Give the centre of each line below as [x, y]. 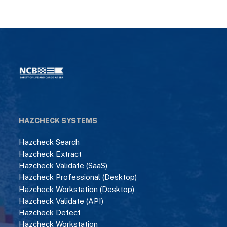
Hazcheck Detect [50, 212]
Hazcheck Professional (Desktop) [78, 177]
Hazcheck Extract [50, 154]
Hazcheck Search [49, 142]
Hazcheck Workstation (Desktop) [77, 189]
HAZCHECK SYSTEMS [58, 120]
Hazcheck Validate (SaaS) [63, 166]
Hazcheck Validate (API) [61, 201]
